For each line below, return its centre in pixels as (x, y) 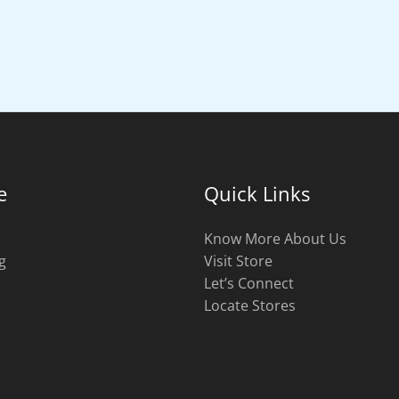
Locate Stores (250, 305)
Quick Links (257, 193)
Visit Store (238, 261)
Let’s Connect (249, 283)
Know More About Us (275, 238)
